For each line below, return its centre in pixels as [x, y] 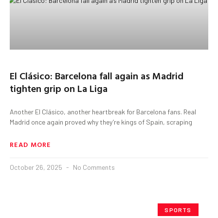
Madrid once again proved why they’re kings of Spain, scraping [101, 122]
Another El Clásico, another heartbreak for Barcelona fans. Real [103, 111]
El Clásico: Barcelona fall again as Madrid [97, 75]
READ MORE [30, 144]
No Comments [93, 167]
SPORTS [178, 209]
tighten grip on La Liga [59, 88]
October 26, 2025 [37, 167]
